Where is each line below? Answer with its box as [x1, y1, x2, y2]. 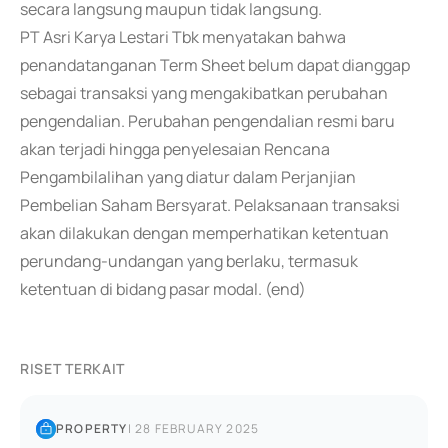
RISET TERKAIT [20, 359, 126, 378]
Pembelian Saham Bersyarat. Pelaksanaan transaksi [20, 194, 400, 216]
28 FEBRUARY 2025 [135, 420, 260, 437]
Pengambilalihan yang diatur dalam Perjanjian [20, 166, 356, 188]
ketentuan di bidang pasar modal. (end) [20, 278, 306, 300]
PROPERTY [56, 420, 128, 437]
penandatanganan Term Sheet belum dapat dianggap [20, 54, 410, 76]
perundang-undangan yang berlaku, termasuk [20, 250, 358, 272]
